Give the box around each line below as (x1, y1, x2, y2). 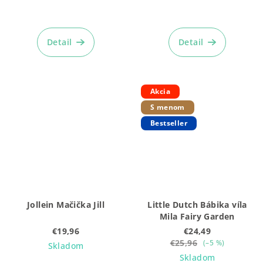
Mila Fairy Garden (160, 210, 235, 222)
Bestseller (150, 118, 187, 128)
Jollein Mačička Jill (27, 198, 104, 210)
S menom (150, 102, 185, 112)
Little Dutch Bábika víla (147, 198, 247, 210)
